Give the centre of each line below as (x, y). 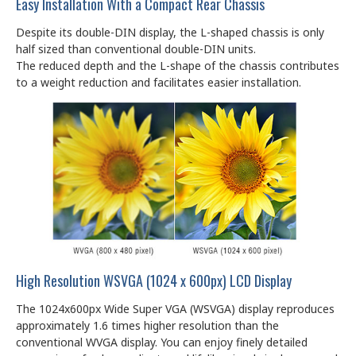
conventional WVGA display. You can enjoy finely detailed (162, 342)
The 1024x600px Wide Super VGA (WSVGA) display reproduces (175, 308)
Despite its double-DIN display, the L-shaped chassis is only (170, 32)
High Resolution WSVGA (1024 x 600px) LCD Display (154, 280)
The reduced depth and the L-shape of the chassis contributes (178, 65)
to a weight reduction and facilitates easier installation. (159, 82)
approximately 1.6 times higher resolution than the (147, 325)
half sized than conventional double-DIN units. (136, 48)
